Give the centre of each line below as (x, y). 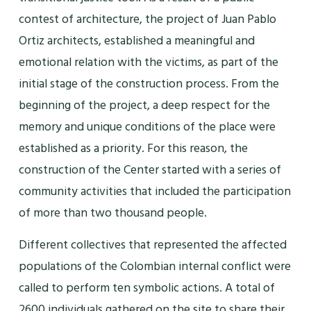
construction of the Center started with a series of (150, 170)
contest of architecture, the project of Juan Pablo (147, 19)
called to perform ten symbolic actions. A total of (146, 287)
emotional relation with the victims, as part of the (148, 62)
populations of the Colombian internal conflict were (154, 266)
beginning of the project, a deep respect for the (144, 106)
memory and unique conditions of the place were (147, 127)
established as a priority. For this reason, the (133, 149)
